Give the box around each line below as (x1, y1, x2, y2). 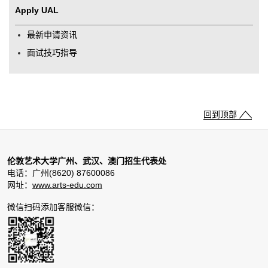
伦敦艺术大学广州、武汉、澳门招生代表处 (7, 156, 166, 166)
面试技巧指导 (27, 48, 77, 58)
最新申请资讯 (27, 30, 77, 40)
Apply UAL (15, 5, 59, 16)
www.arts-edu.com (32, 180, 102, 190)
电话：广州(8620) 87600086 (7, 168, 115, 178)
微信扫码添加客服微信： (7, 202, 99, 212)
